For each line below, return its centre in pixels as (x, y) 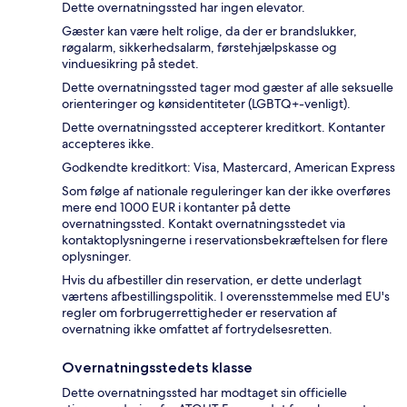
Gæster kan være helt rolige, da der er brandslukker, (209, 31)
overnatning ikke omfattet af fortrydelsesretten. (197, 329)
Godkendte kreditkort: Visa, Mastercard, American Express (228, 168)
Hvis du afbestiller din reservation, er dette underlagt (212, 280)
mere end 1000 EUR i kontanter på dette (176, 208)
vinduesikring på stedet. (130, 64)
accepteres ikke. (108, 144)
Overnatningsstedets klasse (157, 368)
